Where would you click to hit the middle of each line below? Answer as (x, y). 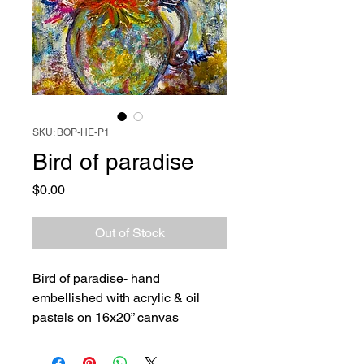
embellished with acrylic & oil (116, 298)
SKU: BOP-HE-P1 (71, 132)
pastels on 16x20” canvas (106, 317)
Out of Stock (130, 233)
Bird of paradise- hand (96, 278)
